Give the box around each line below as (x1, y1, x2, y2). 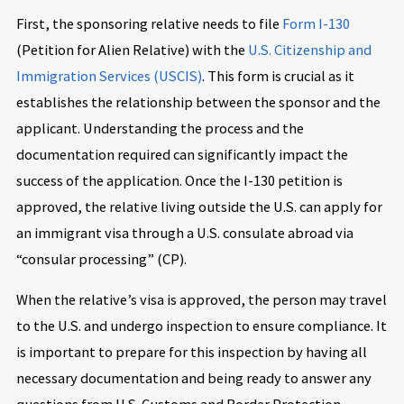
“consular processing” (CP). (15, 249, 187, 268)
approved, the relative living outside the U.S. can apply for (15, 197, 382, 216)
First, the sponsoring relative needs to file (15, 14, 282, 32)
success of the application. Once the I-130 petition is (15, 170, 343, 189)
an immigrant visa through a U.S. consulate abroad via (15, 223, 353, 242)
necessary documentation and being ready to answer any (15, 368, 372, 387)
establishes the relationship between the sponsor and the (15, 92, 381, 111)
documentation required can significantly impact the (15, 144, 348, 163)
